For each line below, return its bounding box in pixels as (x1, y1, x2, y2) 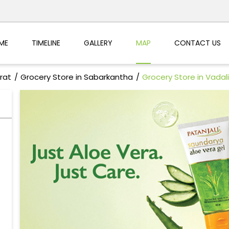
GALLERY (83, 37, 112, 48)
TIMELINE (31, 37, 60, 48)
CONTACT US (174, 37, 221, 48)
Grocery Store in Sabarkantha (20, 72, 133, 83)
